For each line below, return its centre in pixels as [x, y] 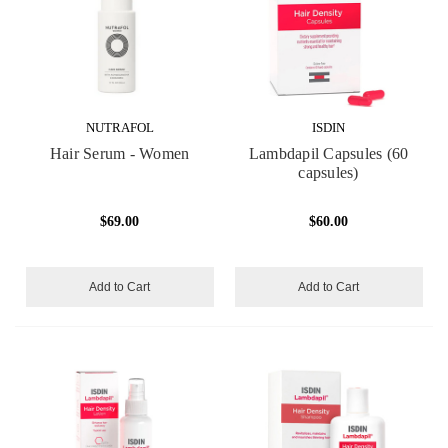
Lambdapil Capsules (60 [328, 153]
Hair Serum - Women [119, 153]
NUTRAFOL [119, 127]
